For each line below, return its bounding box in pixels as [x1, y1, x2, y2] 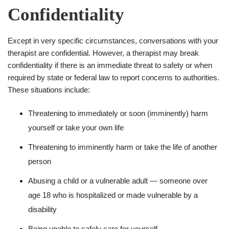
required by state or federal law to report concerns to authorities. [8, 73, 219, 82]
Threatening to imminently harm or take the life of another [28, 142, 217, 151]
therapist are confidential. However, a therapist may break [8, 48, 199, 57]
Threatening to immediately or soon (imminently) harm [28, 108, 208, 118]
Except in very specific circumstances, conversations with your [8, 36, 218, 45]
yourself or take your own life [28, 123, 124, 132]
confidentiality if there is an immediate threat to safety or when [8, 60, 212, 70]
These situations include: [8, 85, 90, 94]
